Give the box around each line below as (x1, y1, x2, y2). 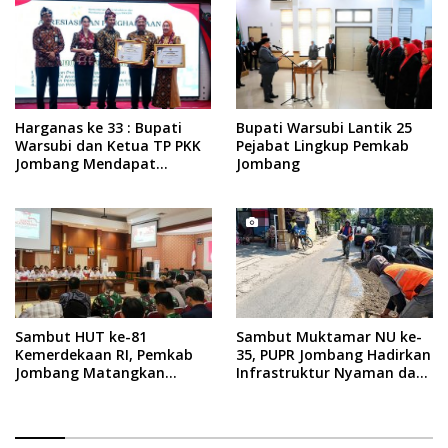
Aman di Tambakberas (236, 381, 396, 400)
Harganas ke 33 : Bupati (15, 117, 182, 137)
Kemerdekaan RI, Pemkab (15, 345, 193, 364)
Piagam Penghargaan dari (15, 171, 198, 191)
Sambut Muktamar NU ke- (236, 327, 422, 346)
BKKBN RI (15, 189, 79, 209)
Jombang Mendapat (15, 153, 156, 173)
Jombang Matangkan (15, 363, 165, 382)
